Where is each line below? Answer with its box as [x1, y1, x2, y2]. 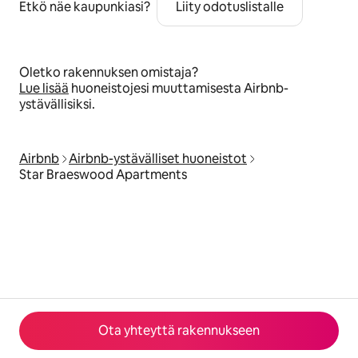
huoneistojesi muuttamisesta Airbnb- [69, 80, 288, 97]
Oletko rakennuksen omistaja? [19, 64, 198, 82]
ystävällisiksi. [19, 96, 95, 113]
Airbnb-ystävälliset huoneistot [69, 150, 247, 168]
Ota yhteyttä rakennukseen [98, 322, 260, 339]
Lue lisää [19, 80, 69, 97]
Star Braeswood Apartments [19, 166, 187, 184]
